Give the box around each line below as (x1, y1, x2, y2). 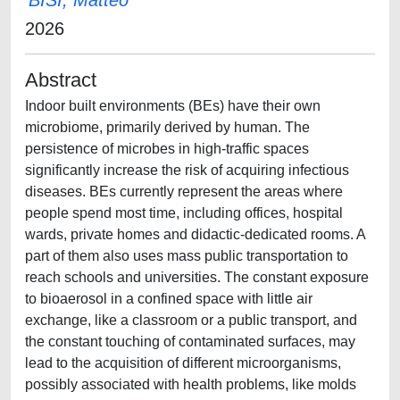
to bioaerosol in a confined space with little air (25, 291, 312, 306)
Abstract (25, 69, 96, 91)
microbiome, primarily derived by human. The (25, 120, 310, 135)
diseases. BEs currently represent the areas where (25, 184, 343, 199)
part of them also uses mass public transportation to (25, 248, 348, 263)
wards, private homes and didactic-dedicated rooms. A (25, 227, 365, 242)
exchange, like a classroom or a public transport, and (25, 312, 357, 328)
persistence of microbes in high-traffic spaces (25, 141, 309, 156)
